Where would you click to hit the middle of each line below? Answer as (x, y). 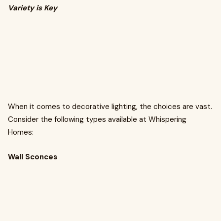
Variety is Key (33, 8)
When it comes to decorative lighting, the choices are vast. (110, 107)
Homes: (21, 132)
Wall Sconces (33, 157)
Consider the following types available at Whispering (97, 119)
